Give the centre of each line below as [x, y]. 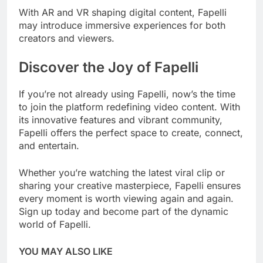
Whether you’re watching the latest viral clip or [122, 172]
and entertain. [49, 145]
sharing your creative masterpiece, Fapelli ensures [130, 185]
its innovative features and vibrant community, [121, 119]
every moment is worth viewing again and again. [126, 198]
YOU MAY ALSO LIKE [66, 251]
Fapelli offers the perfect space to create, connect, [131, 132]
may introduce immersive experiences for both [122, 25]
